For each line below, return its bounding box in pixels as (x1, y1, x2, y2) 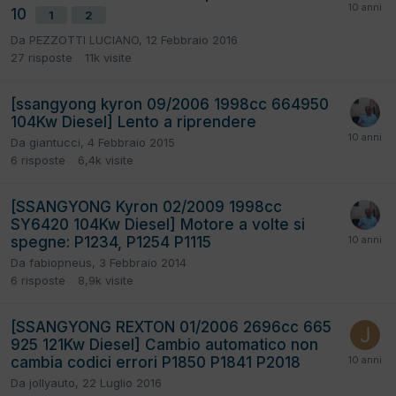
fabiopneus (29, 255, 92, 270)
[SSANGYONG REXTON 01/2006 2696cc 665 (11, 318, 331, 337)
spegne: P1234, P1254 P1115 (11, 233, 211, 252)
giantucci (29, 135, 80, 150)
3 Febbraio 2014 (99, 255, 187, 270)
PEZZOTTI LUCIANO (29, 33, 139, 48)
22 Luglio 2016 (82, 376, 162, 391)
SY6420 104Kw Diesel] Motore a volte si (11, 216, 305, 234)
